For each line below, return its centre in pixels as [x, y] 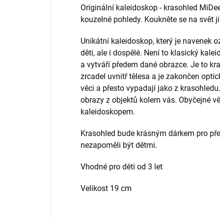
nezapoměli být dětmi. [119, 145]
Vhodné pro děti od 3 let [122, 166]
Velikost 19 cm [106, 188]
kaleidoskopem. [108, 111]
